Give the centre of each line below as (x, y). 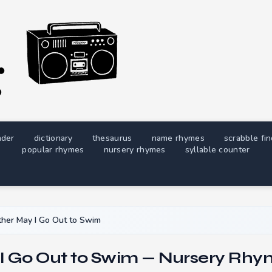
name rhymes (178, 138)
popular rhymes (53, 150)
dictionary (53, 138)
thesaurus (112, 138)
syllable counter (217, 150)
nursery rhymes (134, 150)
